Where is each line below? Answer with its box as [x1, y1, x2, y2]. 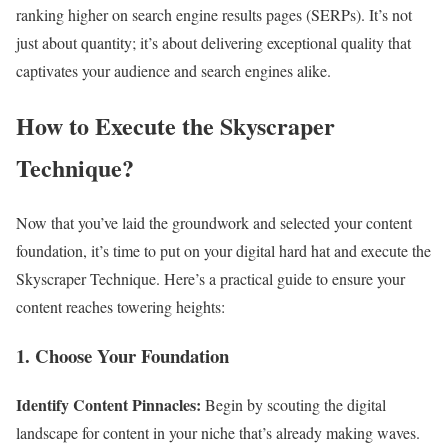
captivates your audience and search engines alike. [16, 60, 331, 82]
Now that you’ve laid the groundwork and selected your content [16, 212, 412, 234]
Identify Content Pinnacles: [16, 392, 201, 416]
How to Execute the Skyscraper [16, 108, 335, 144]
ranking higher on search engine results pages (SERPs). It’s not [16, 4, 412, 26]
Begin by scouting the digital [201, 393, 386, 415]
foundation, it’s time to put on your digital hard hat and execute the [16, 240, 431, 262]
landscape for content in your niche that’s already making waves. [16, 421, 420, 443]
